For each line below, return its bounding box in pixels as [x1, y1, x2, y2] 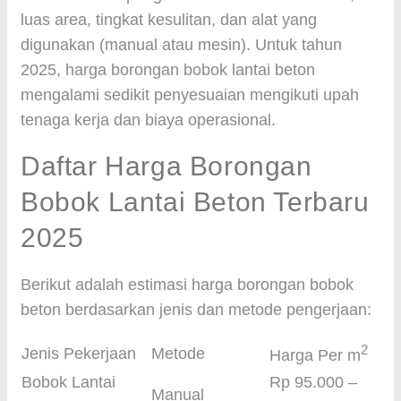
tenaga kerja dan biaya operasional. [21, 111, 276, 129]
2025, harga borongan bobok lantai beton [21, 61, 315, 79]
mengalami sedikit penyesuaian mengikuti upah [21, 86, 359, 104]
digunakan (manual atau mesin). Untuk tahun [21, 36, 342, 54]
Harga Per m [269, 346, 361, 364]
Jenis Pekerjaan [21, 345, 136, 363]
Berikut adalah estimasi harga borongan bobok [21, 276, 354, 294]
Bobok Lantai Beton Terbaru [21, 187, 370, 217]
